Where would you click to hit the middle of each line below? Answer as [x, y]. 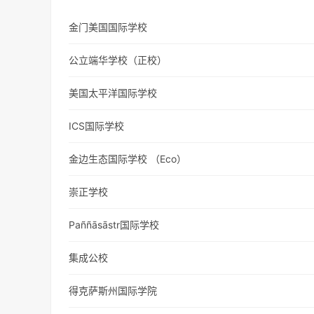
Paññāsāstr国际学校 [114, 225]
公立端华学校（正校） [118, 60]
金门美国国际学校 [108, 27]
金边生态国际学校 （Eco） [128, 159]
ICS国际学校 [97, 126]
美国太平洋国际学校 [113, 93]
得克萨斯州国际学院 [113, 291]
